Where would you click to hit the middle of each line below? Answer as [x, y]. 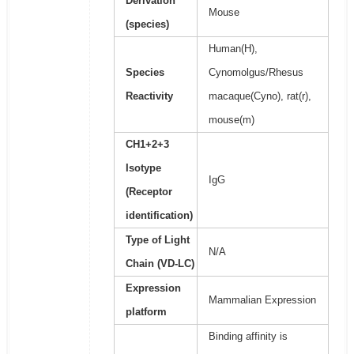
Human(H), [233, 49]
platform [146, 312]
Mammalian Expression [262, 300]
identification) [159, 216]
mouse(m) [231, 120]
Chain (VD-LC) [160, 264]
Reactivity [149, 96]
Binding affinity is [248, 337]
